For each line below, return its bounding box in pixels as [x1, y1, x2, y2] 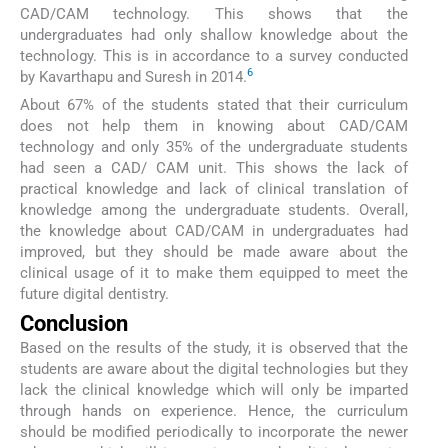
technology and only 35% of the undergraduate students [20, 137, 408, 156]
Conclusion [20, 311, 128, 337]
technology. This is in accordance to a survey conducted [20, 46, 408, 65]
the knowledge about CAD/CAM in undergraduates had [20, 221, 408, 240]
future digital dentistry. [20, 284, 169, 303]
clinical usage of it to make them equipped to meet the [20, 263, 408, 282]
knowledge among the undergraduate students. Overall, [20, 200, 408, 219]
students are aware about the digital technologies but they [20, 360, 408, 379]
